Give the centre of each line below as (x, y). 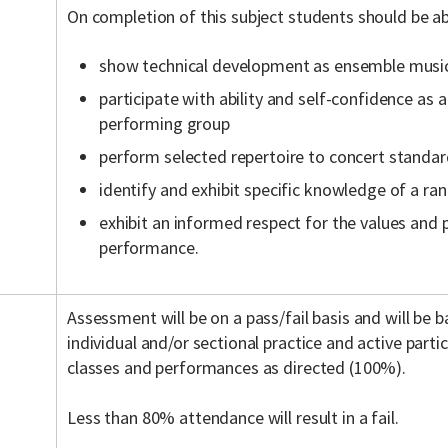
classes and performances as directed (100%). (237, 367)
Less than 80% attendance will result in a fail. (233, 417)
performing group (164, 123)
